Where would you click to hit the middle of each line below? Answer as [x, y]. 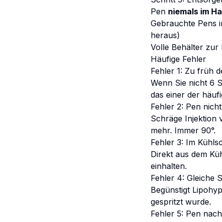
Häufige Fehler [178, 59]
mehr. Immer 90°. [183, 130]
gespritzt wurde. [181, 202]
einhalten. [169, 166]
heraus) [165, 35]
